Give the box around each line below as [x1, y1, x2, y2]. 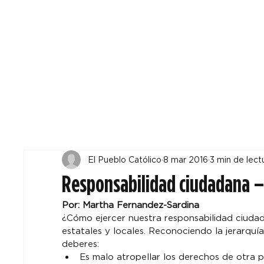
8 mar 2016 [163, 154, 208, 164]
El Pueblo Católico [87, 154, 161, 164]
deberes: [61, 239, 99, 250]
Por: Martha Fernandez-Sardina [61, 200, 199, 211]
